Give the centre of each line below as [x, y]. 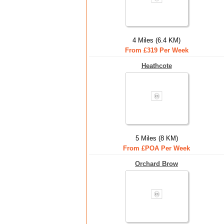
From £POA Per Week [156, 148]
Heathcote [156, 66]
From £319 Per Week [156, 50]
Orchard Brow [156, 164]
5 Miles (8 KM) [156, 138]
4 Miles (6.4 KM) [156, 40]
